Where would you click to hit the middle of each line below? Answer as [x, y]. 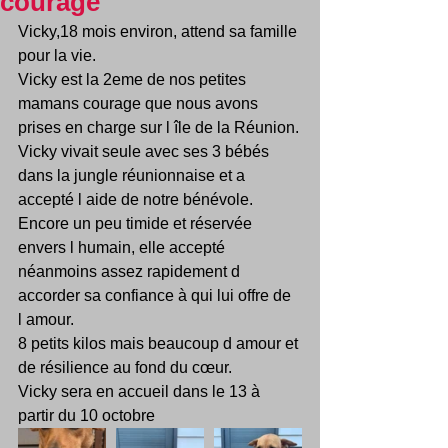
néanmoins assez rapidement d [131, 271]
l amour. [46, 319]
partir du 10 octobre [88, 415]
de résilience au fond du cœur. [127, 367]
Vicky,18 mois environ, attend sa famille [159, 31]
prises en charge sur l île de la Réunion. [158, 127]
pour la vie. [57, 55]
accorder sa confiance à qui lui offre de [156, 295]
